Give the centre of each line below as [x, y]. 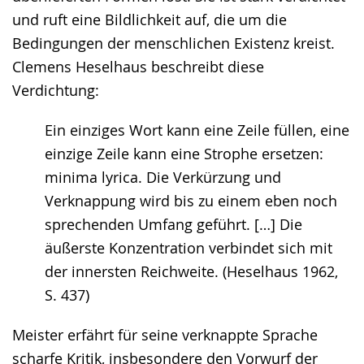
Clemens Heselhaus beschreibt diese [138, 66]
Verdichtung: [56, 90]
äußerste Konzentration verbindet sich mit [188, 247]
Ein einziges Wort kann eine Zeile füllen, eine [197, 130]
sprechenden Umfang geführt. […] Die [173, 224]
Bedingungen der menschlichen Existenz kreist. [173, 43]
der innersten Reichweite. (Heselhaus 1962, [191, 271]
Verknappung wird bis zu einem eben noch [191, 200]
